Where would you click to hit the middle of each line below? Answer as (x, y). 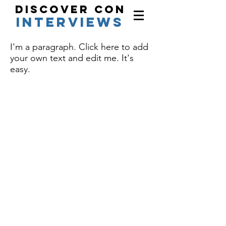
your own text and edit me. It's (72, 58)
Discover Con (70, 9)
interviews (70, 22)
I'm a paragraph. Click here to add (79, 47)
